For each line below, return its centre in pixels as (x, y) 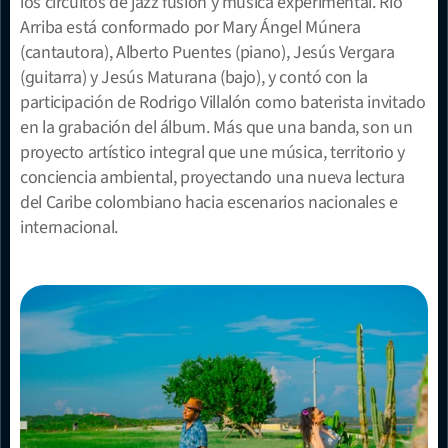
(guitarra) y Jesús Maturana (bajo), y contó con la (194, 77)
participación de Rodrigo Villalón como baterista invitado (223, 102)
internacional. (69, 227)
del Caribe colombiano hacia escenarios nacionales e (209, 202)
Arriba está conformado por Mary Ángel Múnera (190, 27)
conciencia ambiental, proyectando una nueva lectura (212, 177)
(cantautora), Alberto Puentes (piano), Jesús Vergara (207, 52)
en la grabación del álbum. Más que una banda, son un (216, 127)
